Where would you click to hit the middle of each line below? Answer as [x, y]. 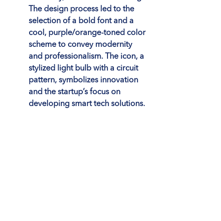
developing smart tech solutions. [87, 104]
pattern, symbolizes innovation [84, 81]
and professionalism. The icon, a [87, 57]
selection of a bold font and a [82, 21]
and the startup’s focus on [75, 92]
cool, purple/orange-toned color [88, 33]
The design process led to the [82, 10]
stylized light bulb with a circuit [84, 69]
